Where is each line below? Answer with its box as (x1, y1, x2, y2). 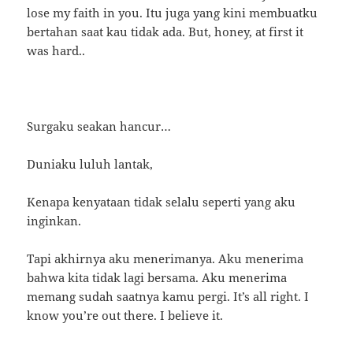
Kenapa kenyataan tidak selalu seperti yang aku (27, 193, 296, 210)
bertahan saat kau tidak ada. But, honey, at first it (27, 23, 304, 39)
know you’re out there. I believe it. (27, 307, 224, 323)
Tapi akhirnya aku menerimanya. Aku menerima (27, 250, 304, 266)
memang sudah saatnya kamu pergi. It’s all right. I (27, 288, 310, 304)
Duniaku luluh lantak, (27, 155, 154, 172)
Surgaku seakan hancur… (27, 117, 172, 134)
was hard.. (27, 42, 86, 58)
